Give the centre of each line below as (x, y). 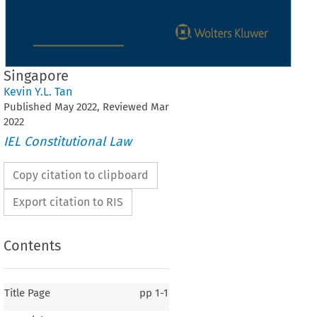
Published (29, 107)
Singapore (36, 76)
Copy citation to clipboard (80, 175)
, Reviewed (123, 107)
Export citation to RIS (68, 202)
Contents (32, 246)
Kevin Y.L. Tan (38, 92)
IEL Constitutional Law (67, 141)
